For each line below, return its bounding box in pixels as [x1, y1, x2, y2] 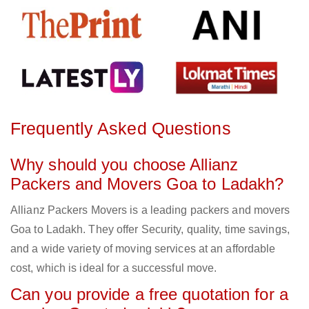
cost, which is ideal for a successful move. [10, 262, 217, 275]
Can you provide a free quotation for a [10, 285, 288, 304]
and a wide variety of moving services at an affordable [10, 243, 276, 255]
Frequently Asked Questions [10, 119, 231, 139]
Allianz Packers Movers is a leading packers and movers [10, 204, 290, 217]
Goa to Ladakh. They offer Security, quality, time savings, [10, 223, 290, 236]
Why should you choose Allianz [10, 155, 238, 175]
